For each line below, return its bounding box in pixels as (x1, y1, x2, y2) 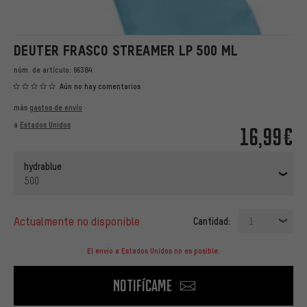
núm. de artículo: (14, 65, 73, 75)
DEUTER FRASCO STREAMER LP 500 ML (14, 42, 238, 58)
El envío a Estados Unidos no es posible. (87, 246, 220, 256)
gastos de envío (29, 103, 82, 113)
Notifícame (113, 275, 172, 296)
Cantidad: (193, 214, 230, 228)
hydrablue (24, 160, 62, 173)
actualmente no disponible (20, 214, 140, 229)
